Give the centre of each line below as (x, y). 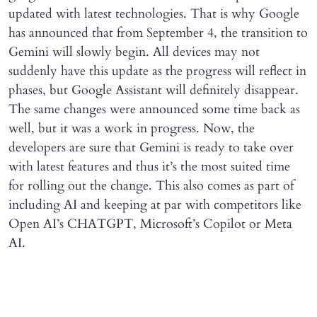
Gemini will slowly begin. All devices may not (134, 52)
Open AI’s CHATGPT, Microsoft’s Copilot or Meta (150, 224)
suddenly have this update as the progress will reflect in (157, 71)
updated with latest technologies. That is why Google (154, 13)
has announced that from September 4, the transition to (158, 33)
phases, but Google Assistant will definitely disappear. (154, 90)
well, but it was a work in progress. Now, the (132, 128)
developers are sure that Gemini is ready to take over (151, 147)
